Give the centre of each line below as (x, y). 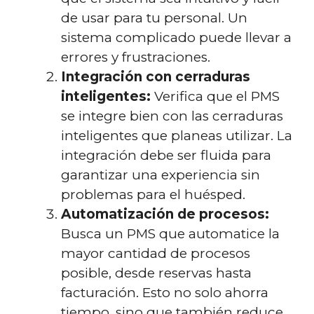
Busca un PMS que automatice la (170, 234)
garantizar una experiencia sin (161, 175)
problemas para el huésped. (153, 194)
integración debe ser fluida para (166, 155)
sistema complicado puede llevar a (176, 37)
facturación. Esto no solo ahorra (165, 293)
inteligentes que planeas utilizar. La (177, 136)
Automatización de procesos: (165, 214)
